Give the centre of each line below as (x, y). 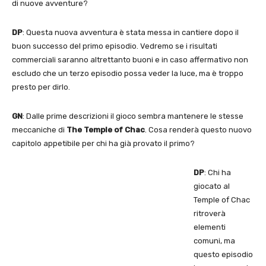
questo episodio (223, 254)
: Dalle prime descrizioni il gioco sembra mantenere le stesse (133, 116)
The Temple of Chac (106, 129)
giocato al (212, 186)
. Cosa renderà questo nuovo (198, 129)
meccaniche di (39, 129)
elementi (210, 227)
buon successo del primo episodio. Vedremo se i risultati (115, 46)
